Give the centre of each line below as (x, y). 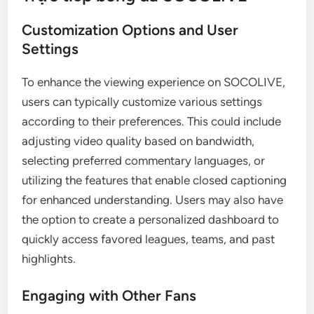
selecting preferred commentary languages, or (144, 160)
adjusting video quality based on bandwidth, (138, 141)
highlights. (49, 258)
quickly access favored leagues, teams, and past (149, 239)
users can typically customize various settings (142, 101)
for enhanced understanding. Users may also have (153, 199)
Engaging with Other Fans (109, 295)
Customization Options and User (130, 29)
